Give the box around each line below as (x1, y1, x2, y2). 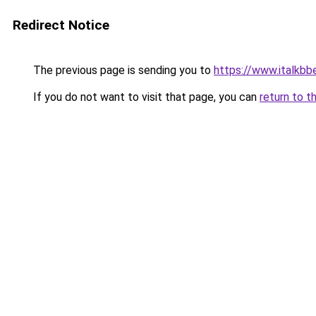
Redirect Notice (13, 17, 109, 33)
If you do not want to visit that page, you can (30, 90, 260, 104)
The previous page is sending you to (30, 63, 214, 77)
